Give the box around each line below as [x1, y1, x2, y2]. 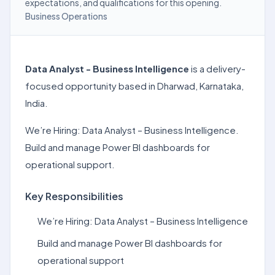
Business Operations [25, 10, 107, 21]
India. [25, 97, 48, 109]
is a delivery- [189, 63, 246, 74]
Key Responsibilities [25, 190, 123, 203]
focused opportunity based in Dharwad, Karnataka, [25, 80, 244, 91]
